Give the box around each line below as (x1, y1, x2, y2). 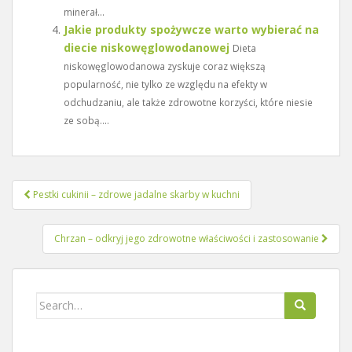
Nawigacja (11, 176, 112, 202)
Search (35, 292, 74, 308)
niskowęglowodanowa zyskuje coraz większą (64, 59, 266, 72)
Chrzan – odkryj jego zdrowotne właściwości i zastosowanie (54, 231, 321, 245)
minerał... (64, 5, 104, 18)
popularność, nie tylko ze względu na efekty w (64, 77, 267, 90)
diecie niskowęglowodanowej (64, 39, 229, 55)
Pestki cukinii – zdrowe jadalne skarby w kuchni (33, 187, 240, 201)
